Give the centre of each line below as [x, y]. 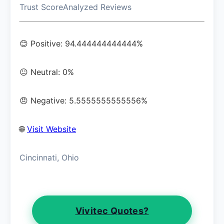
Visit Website [51, 129]
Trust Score [41, 7]
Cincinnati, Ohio [49, 157]
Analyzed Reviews [97, 7]
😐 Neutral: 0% [47, 72]
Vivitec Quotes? [112, 210]
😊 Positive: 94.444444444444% [81, 43]
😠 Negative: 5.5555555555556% [83, 100]
